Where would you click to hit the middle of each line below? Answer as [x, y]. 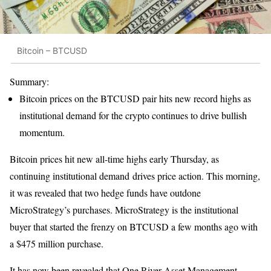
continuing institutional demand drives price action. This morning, [135, 176]
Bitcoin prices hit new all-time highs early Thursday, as [114, 159]
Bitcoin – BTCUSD [52, 50]
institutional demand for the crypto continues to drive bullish [133, 116]
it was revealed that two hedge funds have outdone [105, 193]
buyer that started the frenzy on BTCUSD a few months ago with [134, 227]
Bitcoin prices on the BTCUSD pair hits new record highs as [135, 99]
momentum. [42, 132]
